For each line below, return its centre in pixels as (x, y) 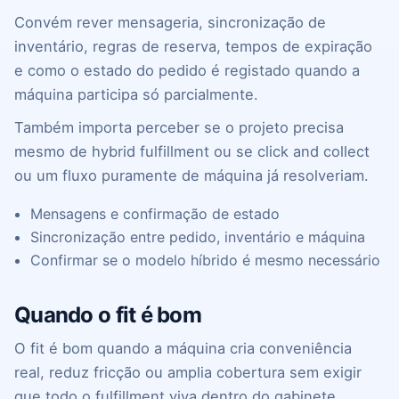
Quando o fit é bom (108, 315)
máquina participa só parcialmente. (136, 95)
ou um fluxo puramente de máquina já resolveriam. (191, 176)
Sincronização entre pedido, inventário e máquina (198, 237)
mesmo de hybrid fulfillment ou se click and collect (192, 152)
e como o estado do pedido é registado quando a (187, 71)
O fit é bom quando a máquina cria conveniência (183, 349)
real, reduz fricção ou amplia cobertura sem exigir (188, 373)
